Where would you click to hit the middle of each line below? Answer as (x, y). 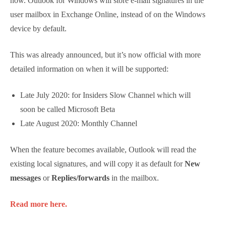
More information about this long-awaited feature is (110, 48)
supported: (31, 145)
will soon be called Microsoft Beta (84, 185)
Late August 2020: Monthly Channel (88, 199)
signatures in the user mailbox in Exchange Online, (107, 76)
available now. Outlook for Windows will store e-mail (110, 62)
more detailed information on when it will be (95, 131)
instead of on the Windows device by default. (96, 90)
